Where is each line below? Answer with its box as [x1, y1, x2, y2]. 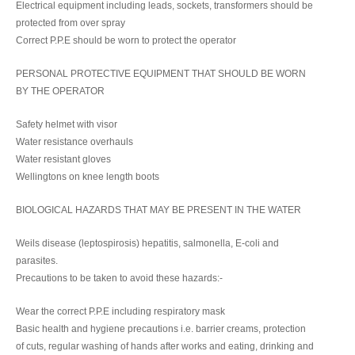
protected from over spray [16, 17, 125, 29]
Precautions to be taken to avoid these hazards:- [16, 273, 223, 284]
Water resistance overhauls [16, 136, 133, 147]
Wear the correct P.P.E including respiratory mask [16, 306, 225, 317]
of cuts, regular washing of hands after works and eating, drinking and [16, 341, 314, 352]
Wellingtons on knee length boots [16, 171, 159, 182]
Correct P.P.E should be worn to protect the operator [16, 35, 236, 46]
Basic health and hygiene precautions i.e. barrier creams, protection [16, 323, 306, 334]
